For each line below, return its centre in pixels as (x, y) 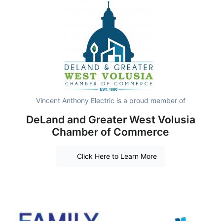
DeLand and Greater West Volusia (110, 119)
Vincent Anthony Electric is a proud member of (110, 100)
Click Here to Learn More (117, 156)
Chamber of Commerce (110, 132)
